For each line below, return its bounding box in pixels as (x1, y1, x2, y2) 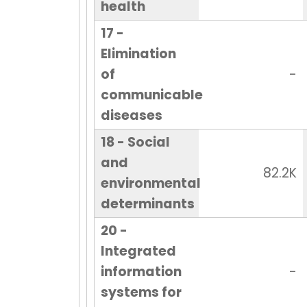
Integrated (100, 242, 176, 261)
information (100, 262, 182, 282)
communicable (100, 86, 203, 105)
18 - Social (100, 133, 170, 152)
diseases (100, 106, 162, 125)
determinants (100, 195, 195, 214)
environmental (100, 174, 201, 193)
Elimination (100, 45, 176, 64)
